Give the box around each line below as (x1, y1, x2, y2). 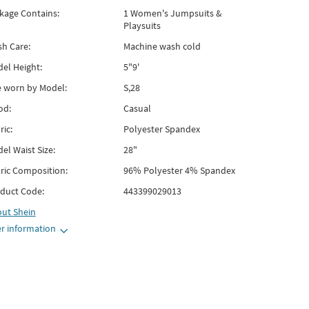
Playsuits (123, 19, 161, 32)
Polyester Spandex (123, 123, 200, 135)
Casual (123, 102, 151, 114)
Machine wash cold (123, 40, 201, 52)
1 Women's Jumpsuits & (123, 7, 222, 19)
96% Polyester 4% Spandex (123, 164, 235, 177)
